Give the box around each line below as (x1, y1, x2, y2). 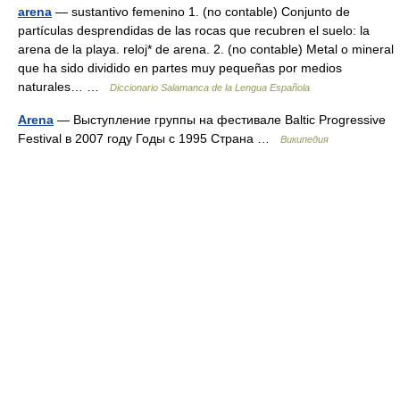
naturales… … (18, 79, 110, 94)
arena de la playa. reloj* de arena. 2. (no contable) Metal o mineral (18, 42, 394, 56)
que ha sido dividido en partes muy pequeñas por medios (18, 61, 342, 75)
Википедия (280, 134, 329, 145)
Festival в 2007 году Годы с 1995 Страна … (18, 131, 280, 146)
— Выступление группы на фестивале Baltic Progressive (54, 112, 386, 127)
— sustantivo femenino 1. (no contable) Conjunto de (52, 4, 350, 19)
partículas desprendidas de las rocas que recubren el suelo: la (18, 23, 370, 37)
